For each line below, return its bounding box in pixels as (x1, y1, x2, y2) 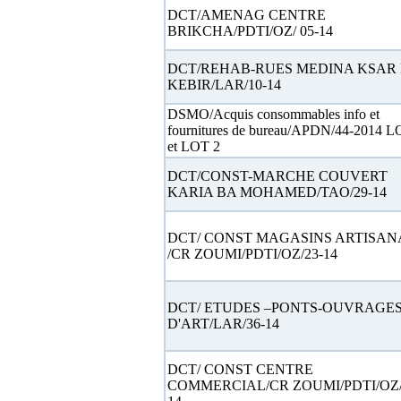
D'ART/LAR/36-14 (166, 316, 279, 331)
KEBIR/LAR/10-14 (166, 77, 281, 92)
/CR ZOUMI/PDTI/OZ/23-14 (166, 246, 337, 261)
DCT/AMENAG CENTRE (166, 7, 326, 22)
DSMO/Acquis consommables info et (166, 107, 380, 122)
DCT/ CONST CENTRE (166, 362, 313, 377)
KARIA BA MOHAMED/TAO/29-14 (166, 184, 387, 200)
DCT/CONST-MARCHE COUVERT (166, 168, 388, 183)
